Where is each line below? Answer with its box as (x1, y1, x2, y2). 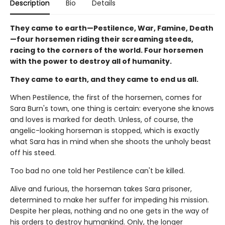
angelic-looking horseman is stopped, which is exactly (10, 125, 199, 136)
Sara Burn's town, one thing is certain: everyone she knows (10, 103, 214, 114)
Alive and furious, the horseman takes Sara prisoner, (10, 183, 192, 194)
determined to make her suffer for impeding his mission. (10, 194, 209, 205)
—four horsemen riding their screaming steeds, (10, 34, 193, 44)
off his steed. (10, 147, 56, 158)
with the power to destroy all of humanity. (10, 56, 172, 66)
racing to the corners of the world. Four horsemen (10, 45, 203, 55)
